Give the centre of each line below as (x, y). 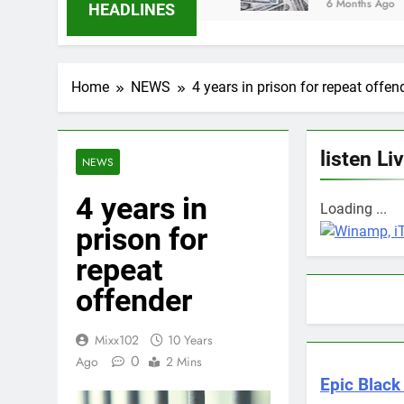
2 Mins (184, 362)
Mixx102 (117, 340)
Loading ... (353, 209)
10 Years (190, 340)
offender (134, 300)
